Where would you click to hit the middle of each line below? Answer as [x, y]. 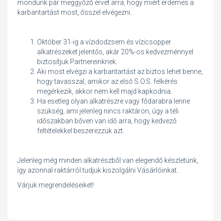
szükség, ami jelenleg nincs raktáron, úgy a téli [108, 111]
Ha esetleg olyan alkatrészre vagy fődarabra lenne [113, 101]
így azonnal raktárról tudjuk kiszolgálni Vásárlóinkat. [98, 170]
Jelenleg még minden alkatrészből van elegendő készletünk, [108, 161]
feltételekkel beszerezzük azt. [81, 131]
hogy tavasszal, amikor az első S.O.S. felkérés [107, 82]
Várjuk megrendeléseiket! [55, 185]
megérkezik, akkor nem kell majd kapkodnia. [105, 92]
